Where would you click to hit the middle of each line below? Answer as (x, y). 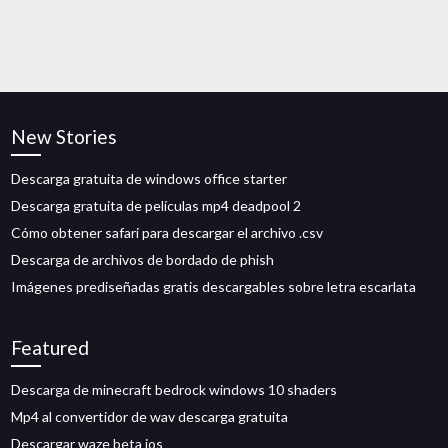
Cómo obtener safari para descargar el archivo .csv (167, 232)
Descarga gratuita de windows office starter (149, 178)
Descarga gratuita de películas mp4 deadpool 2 (156, 205)
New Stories (64, 136)
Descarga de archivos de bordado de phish (143, 259)
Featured (50, 347)
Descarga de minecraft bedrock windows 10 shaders (174, 389)
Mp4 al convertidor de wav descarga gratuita (150, 416)
